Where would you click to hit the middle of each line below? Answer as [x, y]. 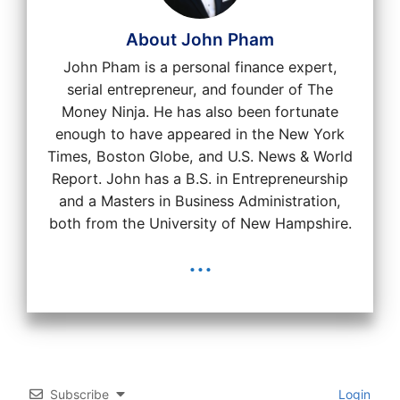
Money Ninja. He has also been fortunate [200, 111]
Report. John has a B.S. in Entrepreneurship [200, 178]
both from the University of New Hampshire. [200, 223]
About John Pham [200, 39]
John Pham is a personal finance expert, [200, 67]
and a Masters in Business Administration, [200, 200]
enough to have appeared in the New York [200, 133]
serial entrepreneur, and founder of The [200, 89]
